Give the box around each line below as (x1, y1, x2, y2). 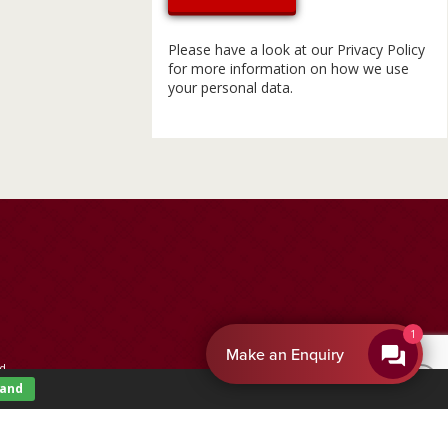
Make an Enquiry (226, 344, 344, 365)
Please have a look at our (168, 40, 338, 60)
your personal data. (168, 78, 294, 98)
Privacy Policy (337, 40, 426, 60)
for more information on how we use (168, 59, 410, 79)
